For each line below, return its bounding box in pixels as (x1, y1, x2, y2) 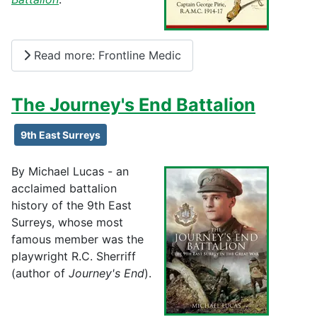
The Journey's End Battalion (11, 93, 255, 115)
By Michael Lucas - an (11, 163, 129, 178)
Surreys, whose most (11, 214, 123, 229)
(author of (11, 265, 69, 280)
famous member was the (11, 231, 144, 246)
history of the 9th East (11, 197, 132, 212)
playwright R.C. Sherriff (11, 248, 136, 263)
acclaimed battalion (11, 180, 117, 195)
